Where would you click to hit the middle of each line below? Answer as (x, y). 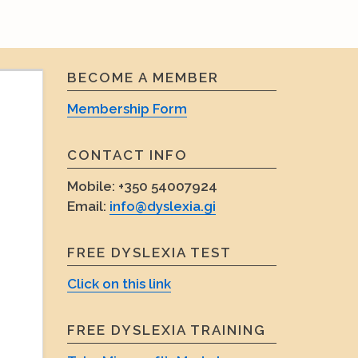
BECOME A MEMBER (143, 77)
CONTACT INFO (127, 155)
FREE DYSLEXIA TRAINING (166, 330)
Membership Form (127, 108)
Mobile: (91, 186)
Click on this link (119, 283)
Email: (88, 206)
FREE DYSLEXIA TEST (149, 252)
